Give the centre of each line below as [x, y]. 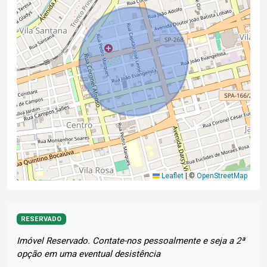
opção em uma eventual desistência [89, 254]
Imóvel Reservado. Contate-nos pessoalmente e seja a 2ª [131, 241]
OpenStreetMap [222, 176]
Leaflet [172, 176]
